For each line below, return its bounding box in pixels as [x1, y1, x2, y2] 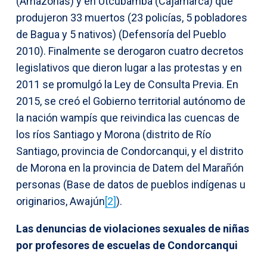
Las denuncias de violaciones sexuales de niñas [16, 222, 249, 235]
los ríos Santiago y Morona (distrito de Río [16, 128, 211, 141]
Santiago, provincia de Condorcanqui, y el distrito [16, 144, 243, 157]
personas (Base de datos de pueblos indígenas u [16, 178, 246, 191]
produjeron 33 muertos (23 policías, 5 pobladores [16, 11, 247, 24]
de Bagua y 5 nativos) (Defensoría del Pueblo [16, 27, 226, 41]
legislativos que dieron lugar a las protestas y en [16, 61, 242, 74]
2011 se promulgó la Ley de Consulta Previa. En [16, 77, 238, 91]
